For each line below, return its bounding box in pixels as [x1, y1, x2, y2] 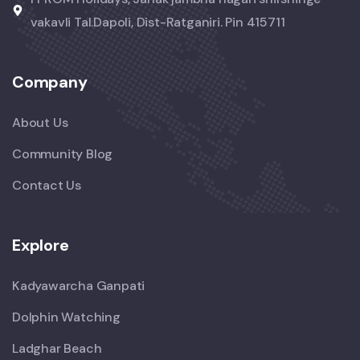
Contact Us [12, 176, 81, 194]
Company [12, 71, 88, 92]
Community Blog [12, 145, 113, 162]
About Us [12, 113, 68, 131]
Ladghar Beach [12, 339, 102, 357]
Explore [12, 234, 69, 256]
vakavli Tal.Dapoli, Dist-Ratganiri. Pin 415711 [30, 13, 285, 31]
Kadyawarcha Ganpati [12, 276, 145, 294]
